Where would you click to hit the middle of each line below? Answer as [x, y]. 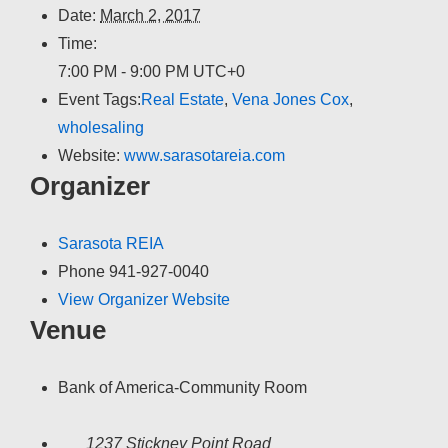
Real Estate [182, 99]
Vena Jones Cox [290, 99]
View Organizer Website [144, 299]
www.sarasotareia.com [204, 155]
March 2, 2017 [150, 15]
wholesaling [101, 127]
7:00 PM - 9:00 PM [125, 71]
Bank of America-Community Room [182, 387]
